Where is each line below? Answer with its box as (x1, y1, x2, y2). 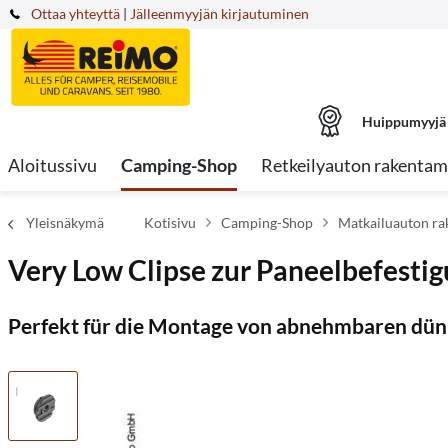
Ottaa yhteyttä (31, 5, 120, 22)
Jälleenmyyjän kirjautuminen (130, 5, 309, 22)
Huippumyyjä (361, 112, 446, 130)
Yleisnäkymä (26, 214, 104, 231)
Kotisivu (144, 214, 196, 231)
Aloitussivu (8, 154, 97, 176)
